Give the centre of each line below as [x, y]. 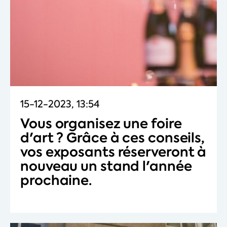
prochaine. [56, 181]
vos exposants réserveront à [113, 152]
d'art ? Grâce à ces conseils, [113, 138]
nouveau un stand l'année [106, 166]
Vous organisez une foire [101, 124]
